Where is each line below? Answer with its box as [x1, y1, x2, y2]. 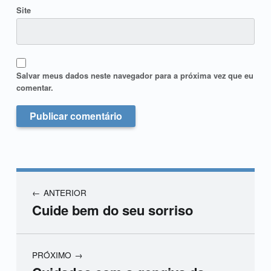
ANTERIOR [43, 186, 87, 198]
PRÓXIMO [31, 248, 71, 261]
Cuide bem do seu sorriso [31, 200, 193, 220]
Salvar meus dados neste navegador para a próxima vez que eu [16, 70, 253, 82]
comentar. [16, 82, 53, 94]
